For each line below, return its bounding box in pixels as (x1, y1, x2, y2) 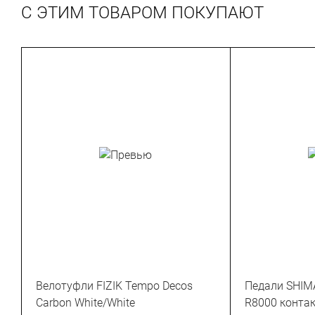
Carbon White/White (36, 296, 135, 309)
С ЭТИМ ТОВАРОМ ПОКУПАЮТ (21, 3, 264, 22)
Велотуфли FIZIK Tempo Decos (36, 279, 193, 292)
